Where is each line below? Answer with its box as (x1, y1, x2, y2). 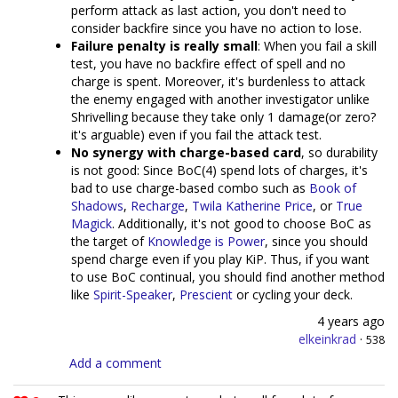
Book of (309, 179, 356, 197)
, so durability (301, 144, 378, 162)
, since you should (265, 233, 368, 251)
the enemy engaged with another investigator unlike (71, 91, 370, 108)
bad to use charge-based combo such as (71, 179, 309, 197)
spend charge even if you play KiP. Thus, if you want (71, 251, 370, 268)
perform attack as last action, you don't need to (71, 2, 346, 20)
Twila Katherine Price (192, 197, 313, 215)
